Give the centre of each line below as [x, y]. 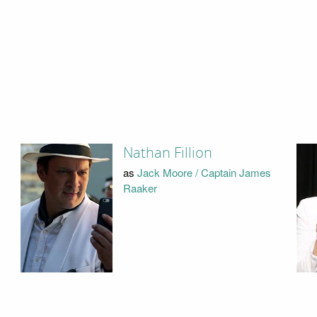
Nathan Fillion [167, 152]
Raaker [140, 188]
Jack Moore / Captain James [204, 173]
